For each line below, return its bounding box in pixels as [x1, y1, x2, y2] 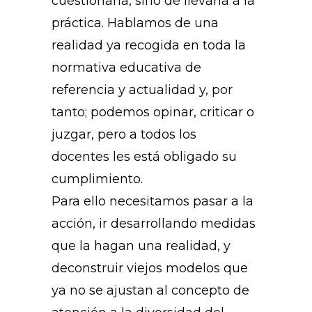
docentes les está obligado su [52, 149, 237, 165]
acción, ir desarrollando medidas [52, 216, 256, 232]
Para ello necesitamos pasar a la [52, 194, 253, 210]
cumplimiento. [52, 171, 143, 187]
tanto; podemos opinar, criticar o [52, 104, 254, 120]
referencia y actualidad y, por [52, 82, 233, 98]
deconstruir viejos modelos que [52, 260, 248, 276]
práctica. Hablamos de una [52, 15, 219, 31]
